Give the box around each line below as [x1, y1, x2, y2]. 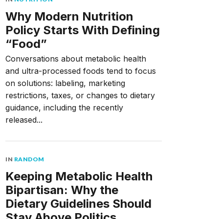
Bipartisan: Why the [5, 183, 118, 197]
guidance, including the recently [5, 103, 123, 112]
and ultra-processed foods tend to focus [5, 66, 156, 76]
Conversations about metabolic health [5, 54, 146, 64]
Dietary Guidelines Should [5, 197, 152, 211]
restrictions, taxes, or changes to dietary [5, 90, 155, 100]
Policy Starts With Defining [5, 23, 160, 37]
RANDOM [14, 155, 44, 163]
